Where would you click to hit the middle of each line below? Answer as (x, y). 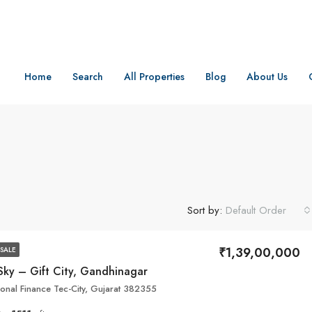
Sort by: (205, 210)
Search (88, 77)
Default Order (256, 210)
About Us (267, 77)
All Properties (154, 77)
